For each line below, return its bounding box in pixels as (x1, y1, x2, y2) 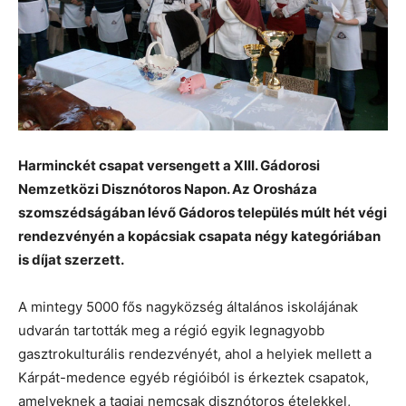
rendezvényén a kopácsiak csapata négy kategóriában (18, 227, 381, 245)
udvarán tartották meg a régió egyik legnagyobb (18, 321, 324, 339)
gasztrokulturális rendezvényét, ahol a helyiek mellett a (18, 344, 372, 362)
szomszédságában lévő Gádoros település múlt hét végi (18, 203, 387, 221)
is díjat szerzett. (18, 250, 124, 268)
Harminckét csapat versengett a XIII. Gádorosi (18, 156, 320, 174)
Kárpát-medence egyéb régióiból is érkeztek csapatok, (18, 368, 369, 386)
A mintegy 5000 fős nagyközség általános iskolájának (18, 297, 358, 315)
